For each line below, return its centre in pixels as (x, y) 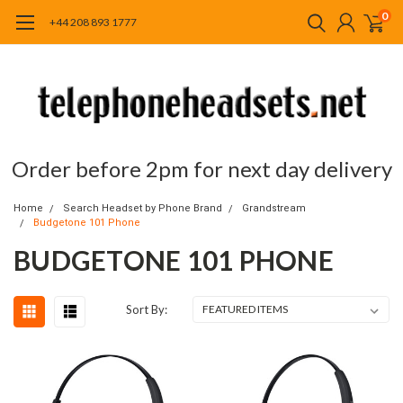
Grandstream (274, 208)
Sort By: (147, 309)
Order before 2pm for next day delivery (201, 169)
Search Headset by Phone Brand (143, 208)
